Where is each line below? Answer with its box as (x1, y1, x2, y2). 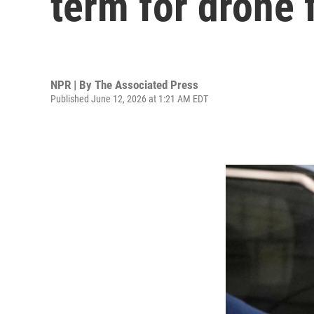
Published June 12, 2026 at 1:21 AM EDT (50, 93, 208, 104)
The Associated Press (95, 77, 198, 92)
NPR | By (50, 77, 95, 92)
